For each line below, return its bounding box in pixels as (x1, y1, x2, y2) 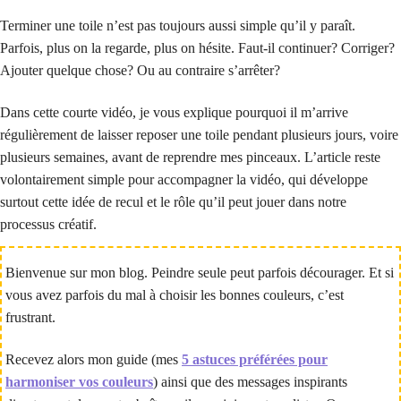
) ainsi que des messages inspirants (153, 374, 347, 390)
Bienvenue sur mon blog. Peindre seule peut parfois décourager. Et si (5, 264, 394, 280)
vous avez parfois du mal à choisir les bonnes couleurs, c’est (5, 286, 344, 303)
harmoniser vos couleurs (5, 374, 153, 390)
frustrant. (5, 309, 55, 325)
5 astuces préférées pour (182, 352, 328, 368)
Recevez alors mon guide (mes (5, 352, 182, 368)
